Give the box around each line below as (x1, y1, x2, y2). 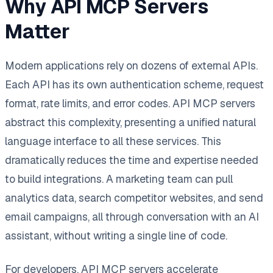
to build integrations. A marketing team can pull (5, 171, 233, 186)
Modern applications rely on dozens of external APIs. (5, 58, 258, 73)
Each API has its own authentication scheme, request (5, 77, 264, 91)
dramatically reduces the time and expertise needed (5, 152, 258, 167)
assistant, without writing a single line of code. (5, 228, 227, 243)
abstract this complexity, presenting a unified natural (5, 115, 256, 129)
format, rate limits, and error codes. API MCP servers (5, 96, 255, 110)
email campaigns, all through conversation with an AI (5, 209, 259, 224)
